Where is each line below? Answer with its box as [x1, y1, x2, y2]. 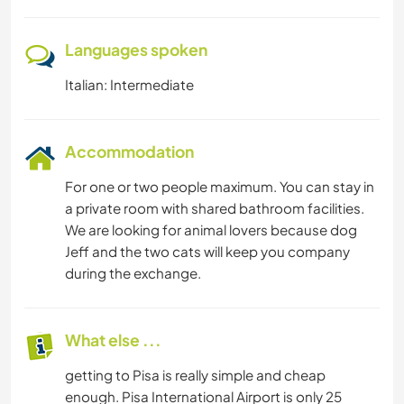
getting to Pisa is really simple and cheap [65, 366, 326, 384]
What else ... [65, 330, 161, 351]
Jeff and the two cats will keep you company [65, 243, 350, 261]
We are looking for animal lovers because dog [65, 221, 357, 239]
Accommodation [65, 142, 194, 162]
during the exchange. [65, 264, 201, 282]
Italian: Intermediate [65, 76, 194, 94]
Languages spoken [65, 40, 207, 60]
